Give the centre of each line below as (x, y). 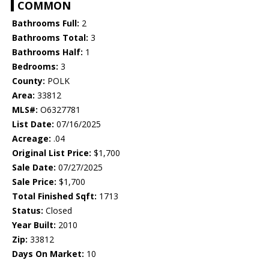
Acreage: (32, 139)
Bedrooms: (35, 67)
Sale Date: (34, 168)
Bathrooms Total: (50, 38)
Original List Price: (52, 153)
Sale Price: (34, 182)
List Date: (33, 124)
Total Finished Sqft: (54, 196)
